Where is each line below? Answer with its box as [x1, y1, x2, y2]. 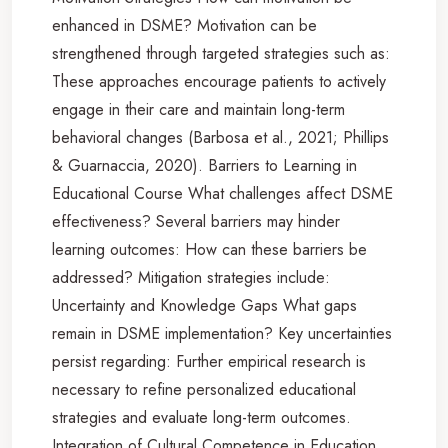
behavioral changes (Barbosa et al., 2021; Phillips [52, 125, 389, 149]
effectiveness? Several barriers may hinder [52, 209, 340, 233]
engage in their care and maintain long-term [52, 97, 345, 121]
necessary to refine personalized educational [52, 377, 356, 401]
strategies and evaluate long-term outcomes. [52, 405, 351, 429]
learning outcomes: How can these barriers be [52, 237, 367, 261]
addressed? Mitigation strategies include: [52, 265, 330, 289]
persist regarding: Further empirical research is [52, 349, 366, 373]
